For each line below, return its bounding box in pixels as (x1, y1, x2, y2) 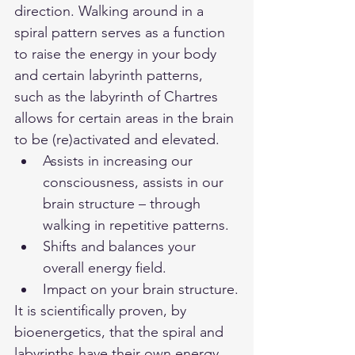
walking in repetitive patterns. (43, 216, 229, 234)
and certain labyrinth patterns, (14, 66, 207, 84)
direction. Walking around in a (14, 2, 208, 20)
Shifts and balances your (43, 237, 200, 255)
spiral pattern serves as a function (14, 23, 229, 41)
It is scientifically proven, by (14, 301, 190, 319)
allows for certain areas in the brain (14, 109, 238, 127)
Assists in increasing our (43, 151, 197, 170)
